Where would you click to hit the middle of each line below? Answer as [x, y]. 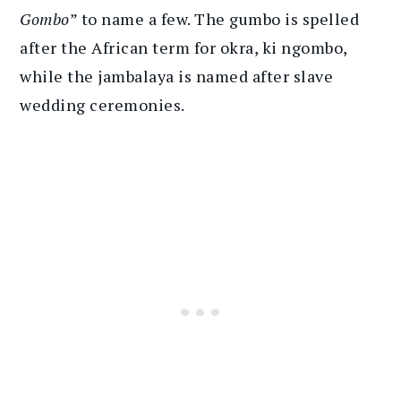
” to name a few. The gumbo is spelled [214, 18]
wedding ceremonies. [102, 104]
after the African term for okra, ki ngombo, [183, 47]
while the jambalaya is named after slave [177, 76]
